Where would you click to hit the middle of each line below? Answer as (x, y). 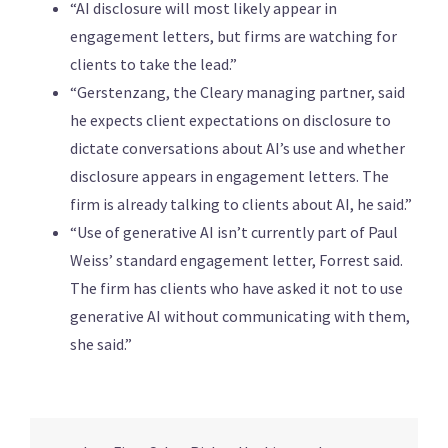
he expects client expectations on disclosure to (230, 120)
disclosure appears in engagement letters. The (229, 176)
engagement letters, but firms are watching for (233, 36)
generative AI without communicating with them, (240, 316)
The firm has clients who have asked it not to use (236, 288)
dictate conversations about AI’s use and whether (237, 148)
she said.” (101, 344)
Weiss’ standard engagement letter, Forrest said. (236, 260)
